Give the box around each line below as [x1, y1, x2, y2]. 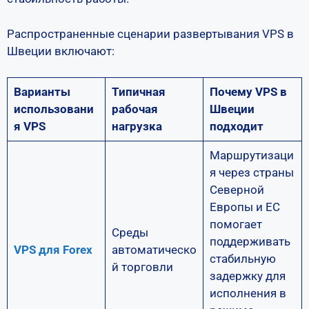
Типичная [111, 85, 166, 99]
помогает [209, 217, 262, 231]
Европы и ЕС [209, 200, 280, 214]
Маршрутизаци [209, 148, 294, 162]
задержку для [209, 269, 286, 283]
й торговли [111, 260, 173, 274]
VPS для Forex [13, 243, 92, 257]
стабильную [209, 252, 276, 266]
